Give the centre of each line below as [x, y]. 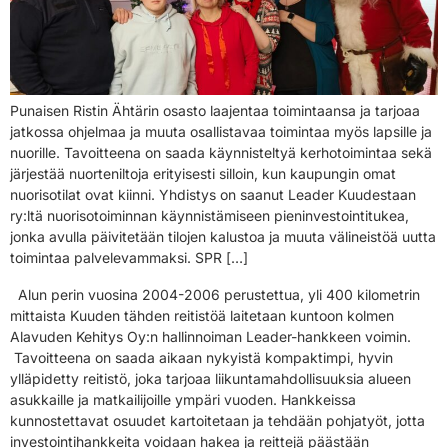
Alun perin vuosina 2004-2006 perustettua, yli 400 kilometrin [215, 294]
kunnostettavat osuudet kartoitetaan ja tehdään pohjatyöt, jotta [217, 420]
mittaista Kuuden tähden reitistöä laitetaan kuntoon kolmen [202, 315]
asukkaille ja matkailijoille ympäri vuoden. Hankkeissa [183, 399]
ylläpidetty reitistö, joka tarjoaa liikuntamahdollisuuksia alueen [210, 378]
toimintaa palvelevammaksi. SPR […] [129, 257]
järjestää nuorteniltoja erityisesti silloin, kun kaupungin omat [203, 173]
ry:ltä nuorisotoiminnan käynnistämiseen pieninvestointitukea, [209, 215]
